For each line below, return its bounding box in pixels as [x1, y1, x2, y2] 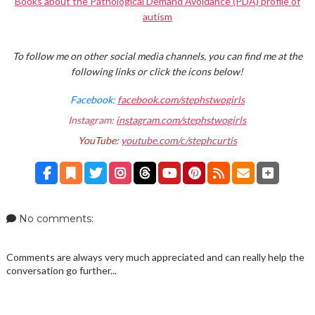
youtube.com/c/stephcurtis [120, 134, 237, 147]
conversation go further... [6, 264, 117, 276]
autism [142, 11, 172, 23]
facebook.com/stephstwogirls [117, 94, 245, 106]
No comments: [15, 212, 94, 225]
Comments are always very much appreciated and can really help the [6, 250, 304, 263]
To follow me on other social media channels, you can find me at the [12, 49, 302, 62]
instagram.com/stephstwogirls [116, 114, 247, 127]
